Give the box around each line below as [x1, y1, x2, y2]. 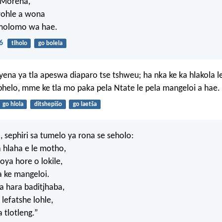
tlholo [11, 40, 27, 47]
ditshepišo [34, 101, 62, 108]
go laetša [72, 101, 97, 108]
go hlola [2, 101, 23, 108]
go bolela [38, 40, 62, 47]
